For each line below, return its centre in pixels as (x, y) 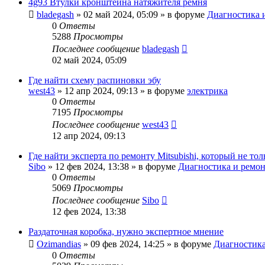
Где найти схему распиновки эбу (95, 80)
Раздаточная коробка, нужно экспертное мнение (126, 231)
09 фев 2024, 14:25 (127, 244)
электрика (207, 91)
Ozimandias (59, 244)
